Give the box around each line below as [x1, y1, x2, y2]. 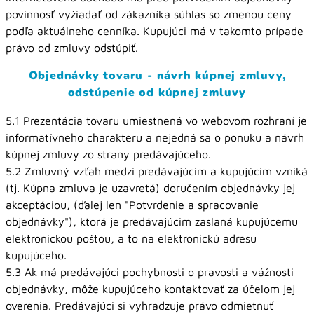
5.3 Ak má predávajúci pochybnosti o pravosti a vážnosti [6, 266, 294, 278]
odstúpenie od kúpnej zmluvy [67, 85, 247, 100]
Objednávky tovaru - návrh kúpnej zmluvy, [28, 68, 286, 83]
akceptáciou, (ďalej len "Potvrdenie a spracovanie [6, 198, 259, 211]
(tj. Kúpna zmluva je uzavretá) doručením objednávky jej [6, 182, 295, 194]
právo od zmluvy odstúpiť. [6, 41, 138, 54]
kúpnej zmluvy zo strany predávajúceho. [6, 148, 211, 161]
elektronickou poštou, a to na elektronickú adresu [6, 232, 257, 245]
